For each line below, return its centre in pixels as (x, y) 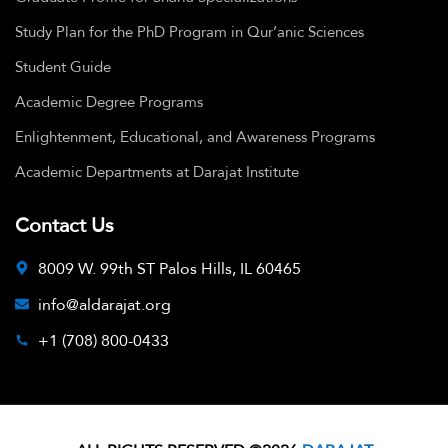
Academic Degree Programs (109, 101)
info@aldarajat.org (104, 304)
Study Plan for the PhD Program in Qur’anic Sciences (189, 31)
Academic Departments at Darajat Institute (157, 171)
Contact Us (64, 224)
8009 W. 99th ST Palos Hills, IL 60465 (169, 268)
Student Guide (63, 66)
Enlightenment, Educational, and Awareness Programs (195, 136)
